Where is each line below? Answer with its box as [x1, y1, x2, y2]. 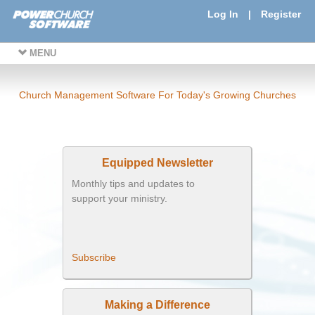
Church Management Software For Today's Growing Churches [19, 89, 296, 101]
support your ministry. [72, 193, 167, 204]
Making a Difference [104, 299, 210, 311]
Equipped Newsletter [101, 157, 213, 169]
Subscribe [72, 252, 116, 263]
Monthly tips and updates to [72, 178, 195, 189]
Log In [207, 8, 238, 20]
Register [261, 8, 301, 20]
